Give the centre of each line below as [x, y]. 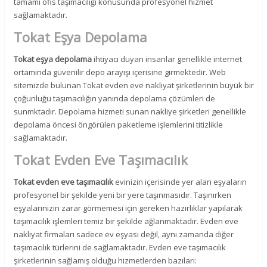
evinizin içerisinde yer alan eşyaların [180, 181]
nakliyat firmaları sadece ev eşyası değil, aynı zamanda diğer [124, 234]
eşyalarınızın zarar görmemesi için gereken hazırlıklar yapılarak [128, 208]
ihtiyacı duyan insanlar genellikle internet [167, 59]
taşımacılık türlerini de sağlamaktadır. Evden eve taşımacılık [120, 247]
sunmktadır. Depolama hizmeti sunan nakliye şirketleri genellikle [130, 111]
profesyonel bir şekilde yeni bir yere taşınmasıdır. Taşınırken [123, 195]
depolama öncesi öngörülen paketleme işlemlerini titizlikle [119, 124]
